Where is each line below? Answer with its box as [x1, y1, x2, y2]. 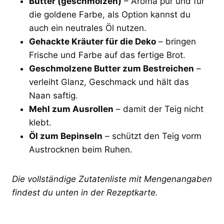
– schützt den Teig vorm [102, 130, 201, 141]
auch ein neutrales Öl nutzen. [29, 22, 146, 33]
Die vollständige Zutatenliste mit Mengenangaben [12, 173, 212, 184]
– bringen [156, 36, 196, 46]
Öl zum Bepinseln [29, 130, 102, 141]
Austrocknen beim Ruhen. [29, 144, 132, 154]
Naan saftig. [29, 90, 78, 100]
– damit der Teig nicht [113, 103, 203, 114]
